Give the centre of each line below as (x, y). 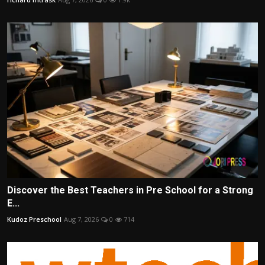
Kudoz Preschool (34, 219)
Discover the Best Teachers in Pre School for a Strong (130, 190)
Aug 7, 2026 (81, 219)
